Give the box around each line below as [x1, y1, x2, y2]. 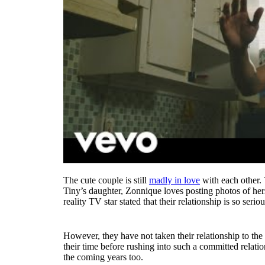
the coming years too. [63, 251, 143, 262]
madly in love [149, 174, 200, 185]
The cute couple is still [63, 174, 149, 185]
